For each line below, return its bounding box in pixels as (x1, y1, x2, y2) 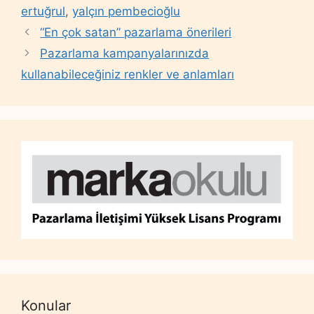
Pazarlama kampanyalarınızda (40, 46, 210, 60)
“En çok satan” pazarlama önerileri (40, 25, 232, 39)
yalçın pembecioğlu (72, 4, 180, 18)
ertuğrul (21, 4, 65, 18)
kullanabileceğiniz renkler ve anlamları (21, 67, 234, 81)
